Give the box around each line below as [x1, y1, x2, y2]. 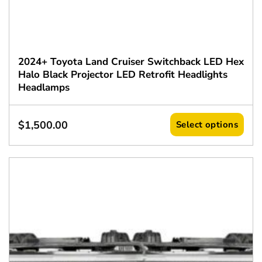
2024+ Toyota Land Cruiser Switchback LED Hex [18, 54, 244, 68]
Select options [175, 119, 239, 131]
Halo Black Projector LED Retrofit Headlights [18, 67, 227, 81]
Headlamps [18, 80, 70, 94]
